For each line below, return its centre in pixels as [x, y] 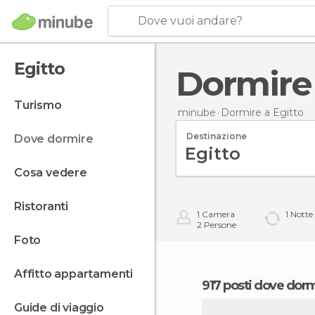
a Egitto [284, 112]
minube [197, 112]
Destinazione [217, 136]
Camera [217, 214]
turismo [42, 105]
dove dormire [58, 139]
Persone [219, 225]
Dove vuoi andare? [190, 21]
